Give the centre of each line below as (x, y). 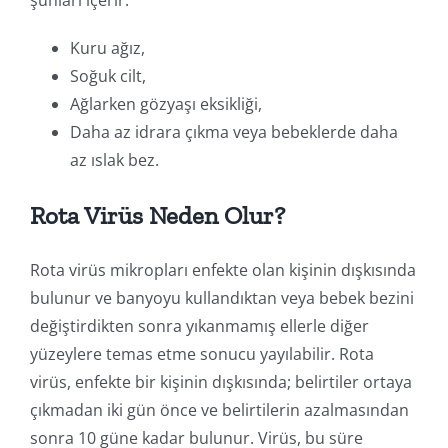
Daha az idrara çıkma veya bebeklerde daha (233, 131)
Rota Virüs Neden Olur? (157, 214)
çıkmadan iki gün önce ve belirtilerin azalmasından (219, 409)
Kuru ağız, (107, 47)
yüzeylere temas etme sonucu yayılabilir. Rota (201, 353)
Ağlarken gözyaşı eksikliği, (165, 103)
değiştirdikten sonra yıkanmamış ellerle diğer (199, 325)
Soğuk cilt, (107, 75)
